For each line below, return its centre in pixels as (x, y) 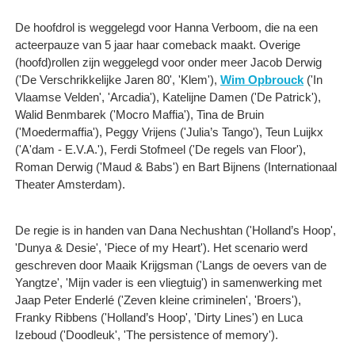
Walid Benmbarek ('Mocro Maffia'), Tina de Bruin (139, 114)
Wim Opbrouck (262, 79)
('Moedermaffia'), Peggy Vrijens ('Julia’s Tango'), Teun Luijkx (169, 132)
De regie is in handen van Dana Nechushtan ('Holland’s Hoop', (176, 230)
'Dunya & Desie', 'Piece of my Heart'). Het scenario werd (161, 247)
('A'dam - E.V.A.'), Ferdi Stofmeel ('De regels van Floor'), (160, 149)
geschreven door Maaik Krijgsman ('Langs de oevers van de (171, 265)
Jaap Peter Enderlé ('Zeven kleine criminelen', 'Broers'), (158, 300)
